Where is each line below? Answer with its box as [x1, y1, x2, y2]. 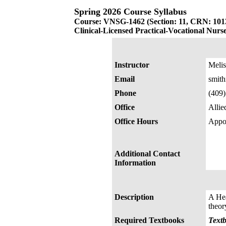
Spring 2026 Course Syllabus [74, 7, 187, 17]
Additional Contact [115, 149, 180, 158]
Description [115, 193, 154, 201]
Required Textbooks [115, 216, 184, 224]
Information [115, 158, 156, 167]
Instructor [115, 61, 149, 69]
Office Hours [115, 117, 158, 126]
